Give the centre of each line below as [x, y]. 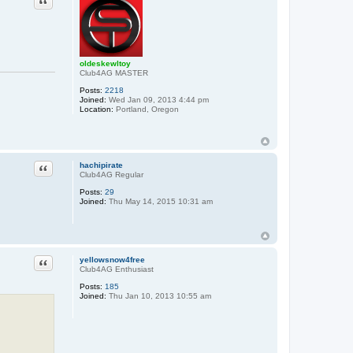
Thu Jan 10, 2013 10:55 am [158, 296]
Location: [96, 110]
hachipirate [101, 165]
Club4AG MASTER [113, 73]
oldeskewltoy [105, 64]
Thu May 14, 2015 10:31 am [159, 202]
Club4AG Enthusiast [116, 269]
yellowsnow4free [112, 260]
